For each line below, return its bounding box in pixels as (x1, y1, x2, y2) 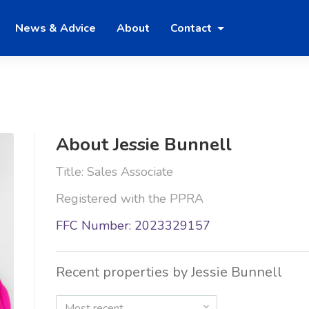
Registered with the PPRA (55, 190, 203, 208)
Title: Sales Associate (55, 163, 173, 181)
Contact (170, 20, 215, 36)
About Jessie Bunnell (55, 132, 232, 157)
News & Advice (15, 20, 96, 36)
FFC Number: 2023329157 (55, 217, 210, 235)
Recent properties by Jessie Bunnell (55, 263, 282, 282)
